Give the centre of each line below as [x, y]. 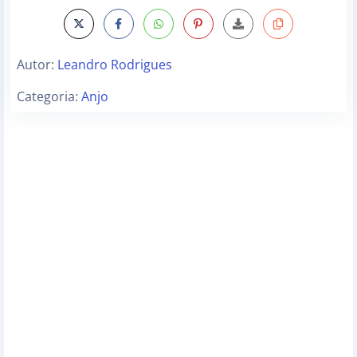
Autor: [37, 64]
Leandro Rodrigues [115, 64]
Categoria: [49, 96]
